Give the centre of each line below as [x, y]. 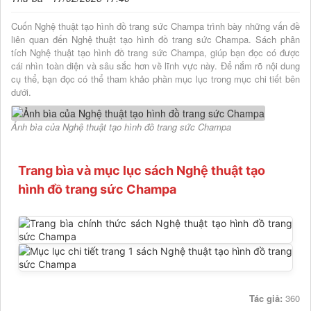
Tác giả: [267, 299]
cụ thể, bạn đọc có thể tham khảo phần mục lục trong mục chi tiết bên [155, 79]
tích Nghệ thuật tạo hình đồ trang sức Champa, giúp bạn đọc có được [155, 52]
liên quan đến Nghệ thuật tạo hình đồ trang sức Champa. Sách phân [155, 39]
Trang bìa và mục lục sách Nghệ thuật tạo [142, 171]
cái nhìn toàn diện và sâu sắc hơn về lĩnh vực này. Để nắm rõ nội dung [155, 66]
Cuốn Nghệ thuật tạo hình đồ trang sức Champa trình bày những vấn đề [155, 26]
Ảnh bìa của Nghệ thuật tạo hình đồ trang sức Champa [121, 127]
